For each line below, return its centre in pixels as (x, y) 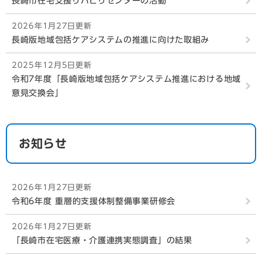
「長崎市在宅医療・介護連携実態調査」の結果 (102, 240)
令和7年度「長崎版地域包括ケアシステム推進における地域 (126, 79)
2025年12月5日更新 (52, 65)
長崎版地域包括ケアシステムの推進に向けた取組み (111, 40)
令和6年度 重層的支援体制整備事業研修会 (94, 201)
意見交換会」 (38, 93)
